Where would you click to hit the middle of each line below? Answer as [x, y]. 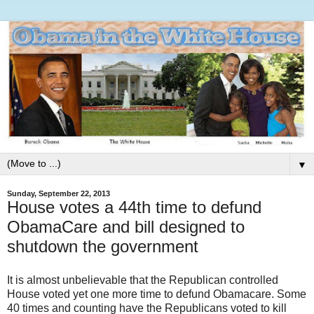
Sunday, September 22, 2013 [59, 194]
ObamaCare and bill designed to [126, 227]
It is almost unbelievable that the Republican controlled [143, 280]
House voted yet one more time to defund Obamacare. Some [157, 294]
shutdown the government [103, 247]
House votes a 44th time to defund [134, 207]
